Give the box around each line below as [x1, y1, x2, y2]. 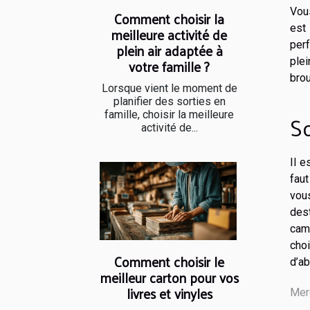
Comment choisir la [114, 7, 224, 31]
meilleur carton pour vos [100, 266, 239, 290]
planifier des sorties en [113, 95, 226, 109]
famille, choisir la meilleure [104, 108, 234, 122]
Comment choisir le [114, 250, 224, 274]
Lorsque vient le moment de [101, 82, 237, 95]
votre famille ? [129, 55, 210, 79]
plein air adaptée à [116, 39, 223, 63]
